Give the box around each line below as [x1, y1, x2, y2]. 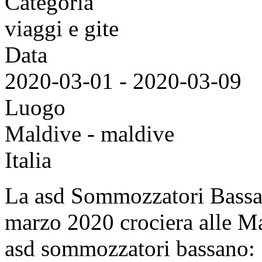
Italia [5, 147, 51, 173]
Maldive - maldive [5, 121, 174, 147]
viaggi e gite [5, 16, 119, 42]
